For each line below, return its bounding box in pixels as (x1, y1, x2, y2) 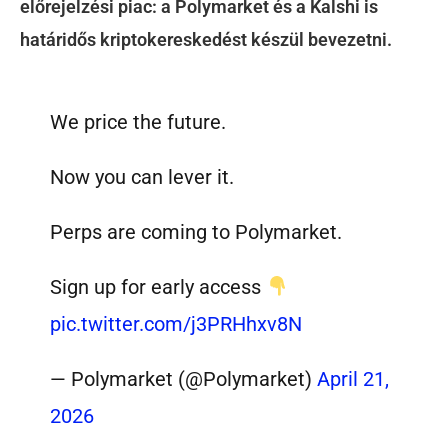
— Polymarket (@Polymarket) (50, 367, 318, 392)
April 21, (317, 367, 390, 392)
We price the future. (50, 109, 227, 134)
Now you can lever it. (50, 164, 235, 189)
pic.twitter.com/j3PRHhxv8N (50, 312, 303, 337)
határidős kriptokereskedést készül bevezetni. (20, 29, 392, 50)
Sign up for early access (50, 275, 267, 300)
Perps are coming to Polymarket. (50, 219, 343, 244)
